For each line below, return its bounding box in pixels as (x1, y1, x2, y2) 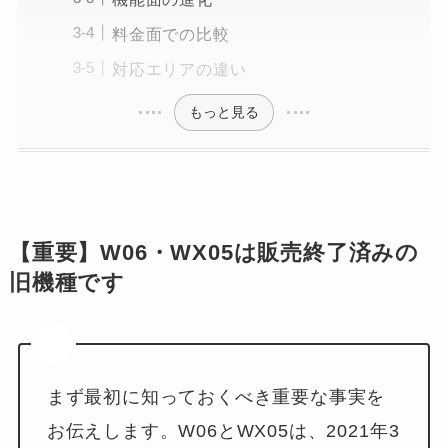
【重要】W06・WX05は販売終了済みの (8, 240, 420, 265)
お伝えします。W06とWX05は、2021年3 (46, 421, 400, 442)
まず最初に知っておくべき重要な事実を (46, 387, 386, 408)
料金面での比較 (111, 24, 230, 43)
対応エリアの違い (111, 60, 247, 79)
